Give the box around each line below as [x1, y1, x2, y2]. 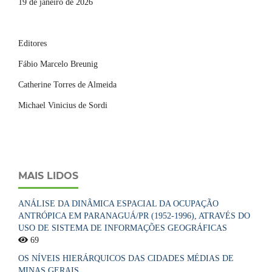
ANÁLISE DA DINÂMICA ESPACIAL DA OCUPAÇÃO [18, 199, 219, 208]
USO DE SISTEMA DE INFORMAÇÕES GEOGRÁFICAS [18, 223, 227, 233]
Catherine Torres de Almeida [18, 80, 119, 89]
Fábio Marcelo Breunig [18, 59, 100, 69]
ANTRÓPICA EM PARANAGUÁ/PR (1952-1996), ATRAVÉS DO [18, 211, 250, 220]
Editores [18, 38, 49, 48]
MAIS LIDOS [18, 169, 78, 182]
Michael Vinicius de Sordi [18, 100, 110, 110]
